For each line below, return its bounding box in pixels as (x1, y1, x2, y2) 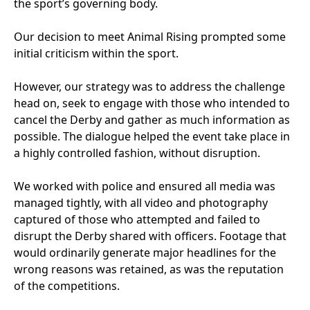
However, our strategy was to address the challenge (14, 78, 285, 94)
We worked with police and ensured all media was (14, 178, 275, 194)
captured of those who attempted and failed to (14, 211, 260, 227)
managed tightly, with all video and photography (14, 194, 268, 210)
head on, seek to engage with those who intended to (14, 95, 290, 111)
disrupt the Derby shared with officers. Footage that (14, 228, 286, 244)
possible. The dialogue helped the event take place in (14, 128, 290, 144)
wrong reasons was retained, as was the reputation (14, 261, 284, 277)
